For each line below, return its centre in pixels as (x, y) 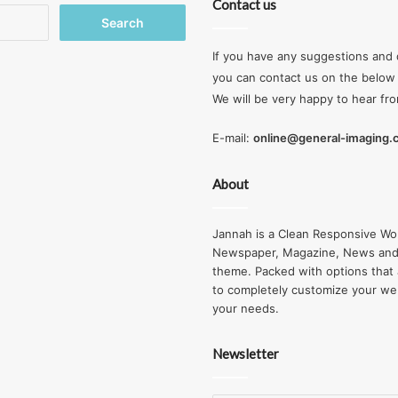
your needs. (246, 308)
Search (68, 12)
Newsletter (246, 354)
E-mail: (233, 138)
